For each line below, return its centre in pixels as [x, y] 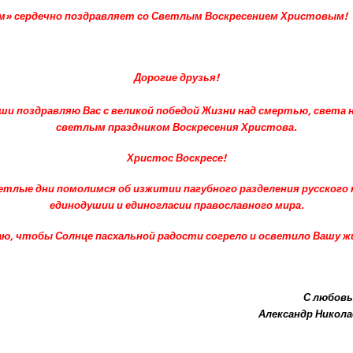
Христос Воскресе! [176, 158]
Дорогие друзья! [176, 78]
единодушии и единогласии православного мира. [176, 206]
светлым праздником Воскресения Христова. [176, 128]
